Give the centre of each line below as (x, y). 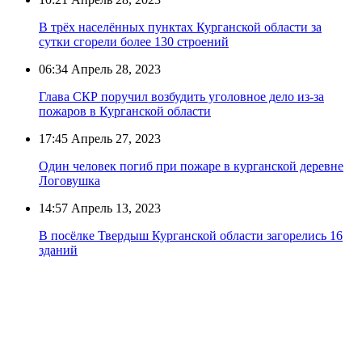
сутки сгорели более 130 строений (134, 41)
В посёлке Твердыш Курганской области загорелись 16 (191, 235)
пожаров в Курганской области (125, 111)
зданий (58, 250)
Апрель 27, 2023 (114, 138)
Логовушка (69, 180)
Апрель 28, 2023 (114, 69)
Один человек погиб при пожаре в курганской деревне (191, 166)
